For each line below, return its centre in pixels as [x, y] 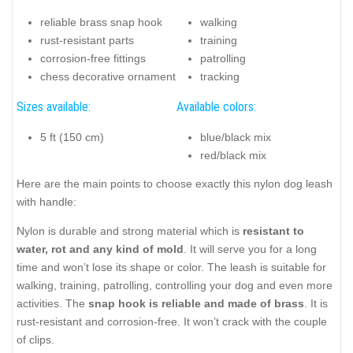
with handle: [46, 202]
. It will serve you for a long [250, 249]
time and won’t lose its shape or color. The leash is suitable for [171, 267]
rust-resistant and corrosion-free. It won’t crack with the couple [172, 321]
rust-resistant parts [87, 40]
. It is [316, 303]
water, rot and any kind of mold [100, 249]
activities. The [52, 303]
